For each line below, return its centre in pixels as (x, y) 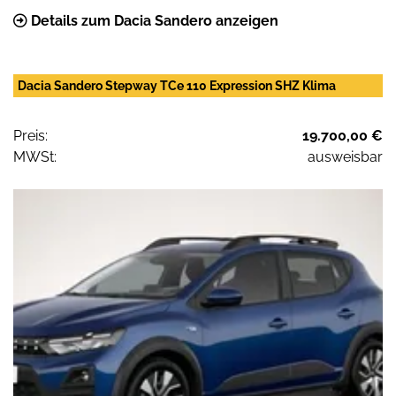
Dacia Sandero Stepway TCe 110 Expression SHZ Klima (177, 86)
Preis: (30, 136)
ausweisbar (345, 157)
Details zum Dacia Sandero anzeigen (153, 21)
